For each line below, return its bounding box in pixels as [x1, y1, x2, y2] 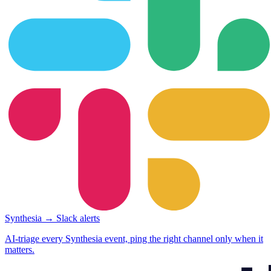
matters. [5, 244, 34, 255]
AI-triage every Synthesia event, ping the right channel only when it [5, 233, 263, 244]
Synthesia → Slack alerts [5, 213, 100, 224]
